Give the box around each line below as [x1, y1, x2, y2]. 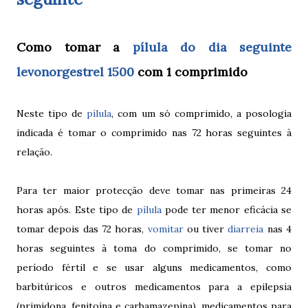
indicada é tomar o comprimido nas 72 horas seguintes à [16, 126, 291, 139]
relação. [16, 145, 52, 158]
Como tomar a [16, 38, 133, 55]
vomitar [147, 222, 184, 235]
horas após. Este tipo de [16, 203, 137, 216]
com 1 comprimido [134, 63, 247, 80]
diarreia [228, 222, 264, 235]
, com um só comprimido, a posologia [111, 107, 292, 120]
